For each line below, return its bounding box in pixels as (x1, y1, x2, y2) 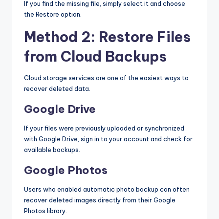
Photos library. (24, 206, 67, 215)
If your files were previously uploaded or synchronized (24, 124, 184, 132)
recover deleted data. (24, 84, 90, 92)
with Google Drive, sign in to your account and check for (24, 134, 193, 143)
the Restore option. (24, 10, 82, 18)
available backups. (24, 145, 80, 153)
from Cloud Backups (24, 47, 167, 66)
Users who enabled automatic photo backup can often (24, 185, 190, 193)
